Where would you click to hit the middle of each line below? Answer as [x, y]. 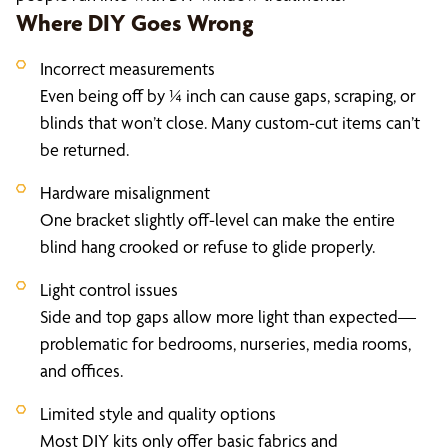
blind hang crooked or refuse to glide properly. [207, 246]
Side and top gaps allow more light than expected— [228, 316]
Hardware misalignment [125, 192]
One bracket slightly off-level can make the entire [217, 219]
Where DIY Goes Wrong [135, 23]
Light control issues [109, 289]
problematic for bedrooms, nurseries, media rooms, [225, 343]
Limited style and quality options [158, 413]
